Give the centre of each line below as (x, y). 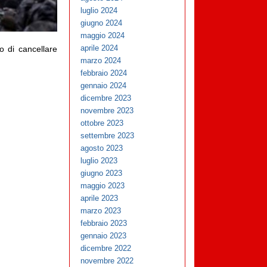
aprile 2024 (100, 48)
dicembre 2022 (106, 249)
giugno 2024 (102, 23)
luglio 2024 (99, 11)
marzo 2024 (101, 61)
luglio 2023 (99, 161)
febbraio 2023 (104, 223)
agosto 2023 (102, 148)
